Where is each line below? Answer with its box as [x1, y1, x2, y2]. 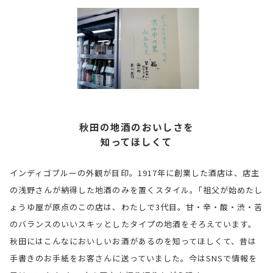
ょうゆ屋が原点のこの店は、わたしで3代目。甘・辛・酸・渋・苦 [10, 200, 263, 213]
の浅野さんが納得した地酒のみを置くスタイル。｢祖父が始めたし [10, 183, 263, 196]
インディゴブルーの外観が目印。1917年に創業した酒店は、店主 [10, 166, 260, 179]
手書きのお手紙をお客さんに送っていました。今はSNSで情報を [10, 252, 258, 264]
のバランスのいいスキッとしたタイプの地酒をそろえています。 [10, 218, 257, 230]
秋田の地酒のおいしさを [79, 119, 194, 133]
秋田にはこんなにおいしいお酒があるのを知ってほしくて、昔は [10, 235, 257, 247]
